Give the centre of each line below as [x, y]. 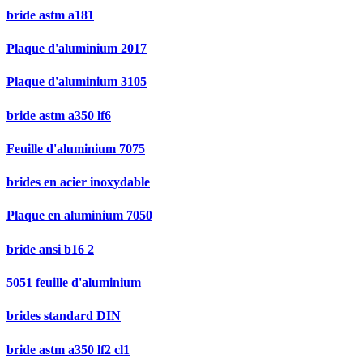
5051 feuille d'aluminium [74, 283]
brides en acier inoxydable [78, 182]
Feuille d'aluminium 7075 [76, 148]
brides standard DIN [64, 316]
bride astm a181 [50, 15]
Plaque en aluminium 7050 [79, 216]
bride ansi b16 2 [50, 249]
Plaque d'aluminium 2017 [77, 49]
